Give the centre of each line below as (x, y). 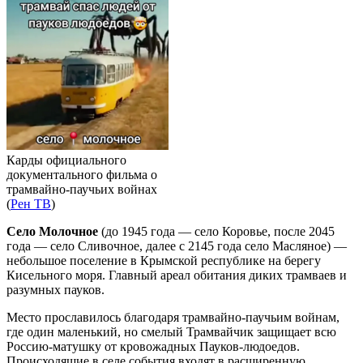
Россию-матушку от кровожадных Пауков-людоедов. (153, 346)
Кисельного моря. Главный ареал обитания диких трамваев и (177, 275)
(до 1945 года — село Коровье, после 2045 (216, 231)
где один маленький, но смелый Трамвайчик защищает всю (171, 331)
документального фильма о (82, 174)
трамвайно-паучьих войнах (82, 189)
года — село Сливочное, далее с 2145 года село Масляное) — (177, 246)
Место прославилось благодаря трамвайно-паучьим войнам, (173, 317)
